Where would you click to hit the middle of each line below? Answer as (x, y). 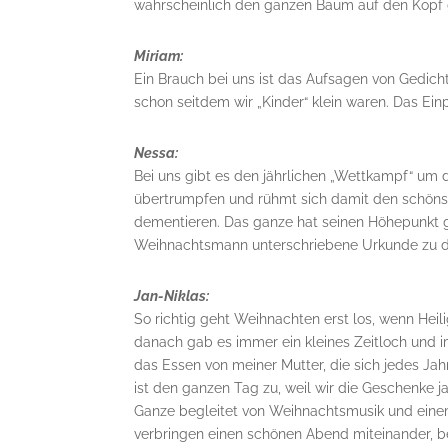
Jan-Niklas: (173, 296)
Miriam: (159, 56)
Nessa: (158, 153)
